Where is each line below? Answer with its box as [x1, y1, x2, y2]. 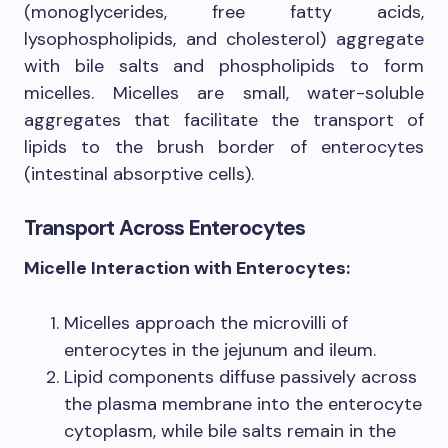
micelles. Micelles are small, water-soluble [24, 81, 424, 106]
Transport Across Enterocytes [24, 214, 306, 243]
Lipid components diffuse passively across [64, 365, 417, 390]
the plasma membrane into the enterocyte [64, 392, 422, 417]
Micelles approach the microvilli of [64, 311, 348, 336]
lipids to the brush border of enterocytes [24, 135, 424, 160]
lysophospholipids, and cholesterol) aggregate [24, 27, 424, 52]
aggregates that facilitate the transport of [24, 108, 424, 133]
